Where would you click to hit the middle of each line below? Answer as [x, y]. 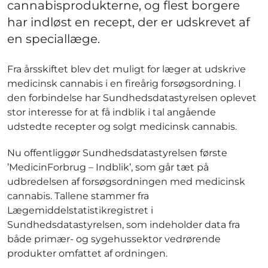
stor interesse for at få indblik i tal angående [112, 112]
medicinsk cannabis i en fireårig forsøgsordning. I [124, 83]
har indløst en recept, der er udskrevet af [129, 22]
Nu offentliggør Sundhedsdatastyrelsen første [117, 153]
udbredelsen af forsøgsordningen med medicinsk [126, 181]
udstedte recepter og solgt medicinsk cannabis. [122, 126]
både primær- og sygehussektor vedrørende [114, 239]
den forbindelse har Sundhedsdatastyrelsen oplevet [132, 98]
